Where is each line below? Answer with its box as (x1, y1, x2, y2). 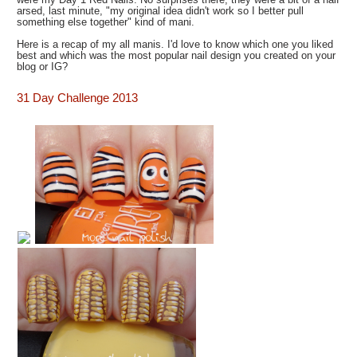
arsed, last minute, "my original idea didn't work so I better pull (17, 5, 304, 18)
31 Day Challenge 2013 (17, 91, 139, 105)
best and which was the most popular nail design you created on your (17, 49, 336, 62)
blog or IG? (17, 61, 69, 73)
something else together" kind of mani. (17, 16, 195, 29)
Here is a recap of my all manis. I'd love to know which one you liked (17, 38, 334, 51)
